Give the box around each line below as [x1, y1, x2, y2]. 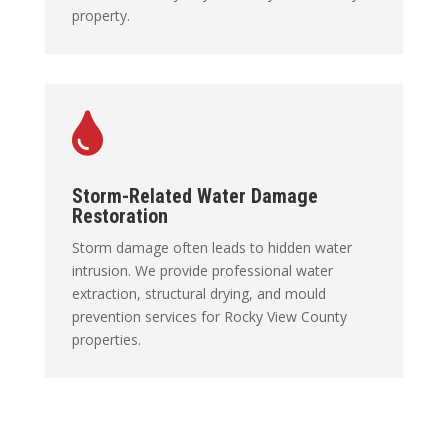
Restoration [71, 203, 173, 228]
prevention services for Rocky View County [71, 306, 347, 326]
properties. [71, 329, 141, 349]
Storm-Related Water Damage [71, 183, 318, 208]
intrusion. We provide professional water [71, 260, 333, 280]
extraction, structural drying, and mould [71, 283, 326, 303]
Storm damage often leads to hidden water [71, 237, 352, 257]
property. [71, 6, 130, 26]
